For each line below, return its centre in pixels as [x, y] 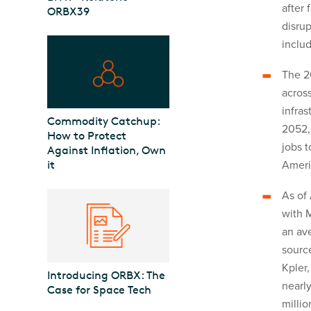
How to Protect [87, 136]
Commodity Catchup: [103, 121]
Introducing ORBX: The [106, 276]
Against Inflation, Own [107, 151]
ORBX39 [68, 11]
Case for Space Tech [99, 290]
